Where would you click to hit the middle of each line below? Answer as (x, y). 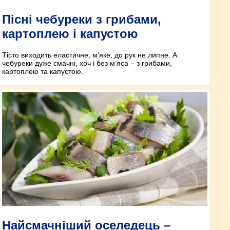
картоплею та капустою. (43, 72)
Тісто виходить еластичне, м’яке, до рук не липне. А (90, 55)
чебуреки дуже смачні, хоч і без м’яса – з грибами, (87, 63)
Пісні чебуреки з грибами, (82, 19)
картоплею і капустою (70, 33)
